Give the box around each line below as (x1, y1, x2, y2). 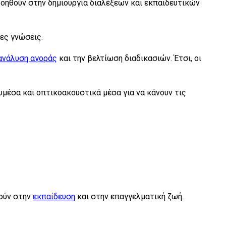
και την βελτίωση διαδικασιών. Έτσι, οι (57, 53, 201, 63)
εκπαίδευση (33, 191, 75, 201)
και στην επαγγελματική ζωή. (75, 191, 184, 201)
